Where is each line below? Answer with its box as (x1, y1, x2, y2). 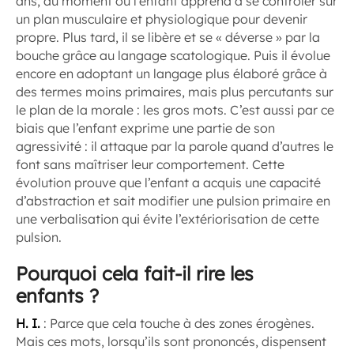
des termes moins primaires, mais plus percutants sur (16, 84, 333, 100)
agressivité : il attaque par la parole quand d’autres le (16, 138, 333, 154)
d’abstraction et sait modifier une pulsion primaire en (16, 193, 330, 209)
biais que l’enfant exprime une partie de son (16, 120, 275, 136)
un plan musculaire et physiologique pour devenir (16, 11, 307, 27)
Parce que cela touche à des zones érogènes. (50, 315, 314, 331)
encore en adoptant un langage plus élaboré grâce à (16, 66, 327, 81)
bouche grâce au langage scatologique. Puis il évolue (16, 47, 330, 63)
